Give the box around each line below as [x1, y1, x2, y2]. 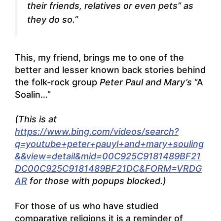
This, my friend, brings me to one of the [15, 52, 184, 63]
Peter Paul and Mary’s [100, 76, 194, 87]
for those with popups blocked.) [30, 176, 166, 186]
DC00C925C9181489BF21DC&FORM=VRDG [15, 163, 202, 174]
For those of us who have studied [15, 200, 158, 211]
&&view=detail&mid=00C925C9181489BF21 [15, 151, 201, 162]
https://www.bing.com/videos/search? [15, 126, 179, 137]
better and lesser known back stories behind [15, 64, 206, 75]
